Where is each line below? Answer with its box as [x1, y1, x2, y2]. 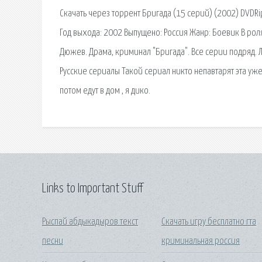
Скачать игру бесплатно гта [161, 216, 257, 227]
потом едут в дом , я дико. [60, 86, 150, 96]
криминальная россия [161, 236, 240, 246]
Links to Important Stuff [42, 182, 143, 195]
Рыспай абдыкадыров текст [42, 216, 138, 227]
